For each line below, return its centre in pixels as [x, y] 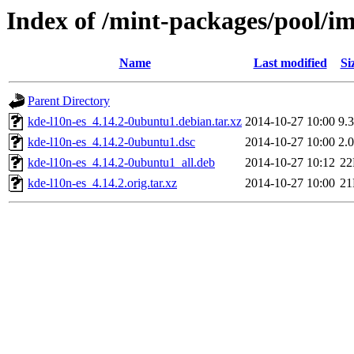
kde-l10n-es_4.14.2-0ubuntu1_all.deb [121, 163]
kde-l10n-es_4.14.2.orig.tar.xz [102, 183]
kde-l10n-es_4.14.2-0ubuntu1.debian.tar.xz [135, 122]
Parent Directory [69, 101]
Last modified [290, 63]
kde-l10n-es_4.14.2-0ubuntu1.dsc [111, 142]
